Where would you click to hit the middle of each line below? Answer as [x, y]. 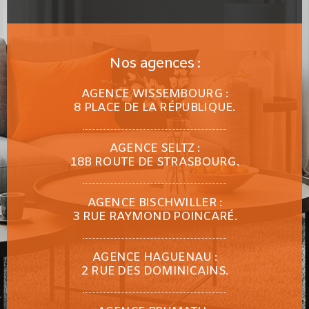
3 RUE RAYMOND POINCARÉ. [154, 217]
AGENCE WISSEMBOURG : [154, 94]
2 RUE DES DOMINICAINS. [154, 271]
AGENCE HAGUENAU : [154, 257]
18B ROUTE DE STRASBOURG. [154, 162]
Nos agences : [154, 64]
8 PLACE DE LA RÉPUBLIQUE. [154, 108]
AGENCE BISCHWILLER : [154, 203]
